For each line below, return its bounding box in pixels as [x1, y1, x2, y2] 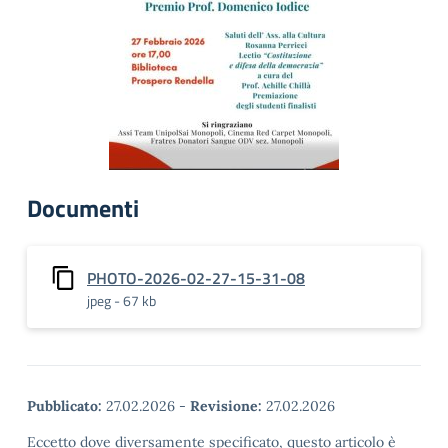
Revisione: [190, 397, 262, 415]
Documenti [27, 190, 139, 226]
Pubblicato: [27, 397, 102, 415]
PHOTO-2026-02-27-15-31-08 [87, 266, 305, 290]
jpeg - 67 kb [87, 290, 156, 311]
